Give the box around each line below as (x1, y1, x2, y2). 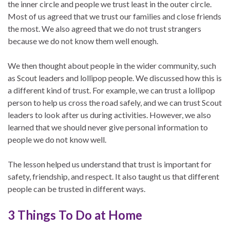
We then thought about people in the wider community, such (8, 61, 216, 70)
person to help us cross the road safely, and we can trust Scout (8, 98, 222, 107)
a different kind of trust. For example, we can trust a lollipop (8, 85, 215, 95)
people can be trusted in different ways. (8, 184, 145, 194)
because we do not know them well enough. (8, 36, 158, 46)
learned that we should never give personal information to (8, 122, 208, 132)
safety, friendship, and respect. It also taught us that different (8, 171, 219, 181)
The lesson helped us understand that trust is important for (8, 159, 212, 169)
